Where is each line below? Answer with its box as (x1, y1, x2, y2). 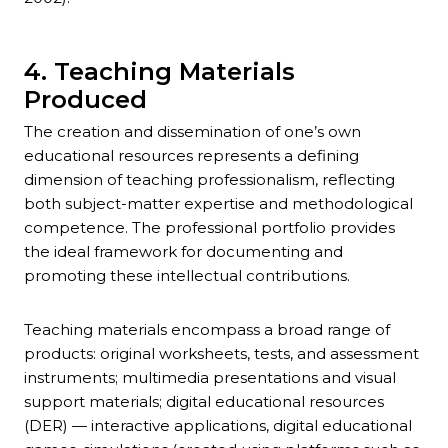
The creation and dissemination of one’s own (24, 122, 361, 142)
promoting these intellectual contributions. (24, 266, 350, 286)
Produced (24, 85, 147, 115)
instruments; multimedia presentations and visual (24, 368, 396, 388)
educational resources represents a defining (24, 146, 359, 166)
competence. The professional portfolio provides (24, 218, 395, 238)
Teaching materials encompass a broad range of (24, 320, 390, 340)
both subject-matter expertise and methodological (24, 194, 413, 214)
